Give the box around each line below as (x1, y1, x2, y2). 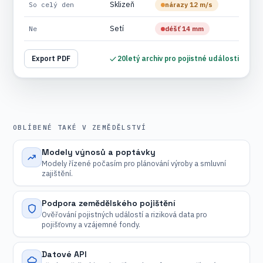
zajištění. (42, 168, 73, 178)
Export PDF (32, 54, 70, 63)
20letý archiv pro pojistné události (117, 54, 239, 63)
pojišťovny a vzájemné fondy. (42, 220, 140, 229)
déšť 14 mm (165, 24, 204, 33)
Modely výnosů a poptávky (42, 147, 156, 157)
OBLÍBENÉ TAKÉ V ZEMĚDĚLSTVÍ (13, 123, 147, 131)
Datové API (42, 249, 87, 259)
